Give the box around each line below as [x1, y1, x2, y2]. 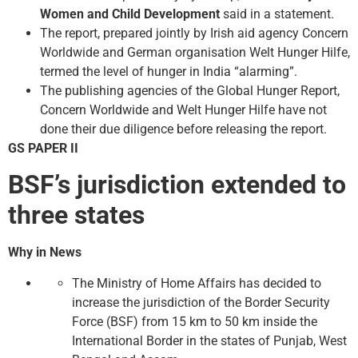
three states [8, 200, 145, 231]
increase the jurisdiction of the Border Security [72, 294, 330, 310]
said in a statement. [220, 6, 334, 22]
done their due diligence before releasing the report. [40, 121, 327, 137]
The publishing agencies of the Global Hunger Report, [40, 82, 340, 98]
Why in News [8, 245, 82, 261]
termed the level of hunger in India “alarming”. [40, 63, 297, 79]
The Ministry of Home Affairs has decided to [72, 275, 321, 291]
